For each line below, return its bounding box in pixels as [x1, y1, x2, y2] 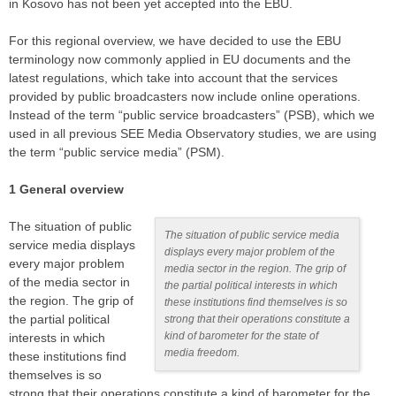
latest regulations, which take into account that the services [9, 71, 338, 86]
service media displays [9, 238, 135, 253]
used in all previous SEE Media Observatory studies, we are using [9, 126, 377, 141]
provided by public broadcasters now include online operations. [9, 89, 361, 104]
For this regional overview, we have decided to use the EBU [9, 34, 341, 49]
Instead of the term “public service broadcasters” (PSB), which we [9, 108, 375, 123]
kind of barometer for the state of [164, 330, 319, 343]
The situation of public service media [164, 229, 340, 242]
